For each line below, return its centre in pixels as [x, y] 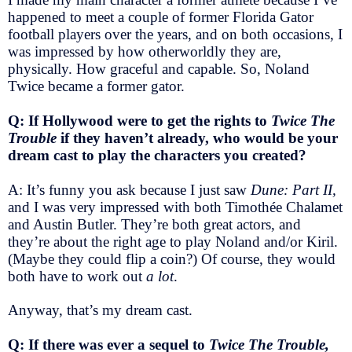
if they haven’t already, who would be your [199, 137]
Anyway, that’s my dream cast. [102, 310]
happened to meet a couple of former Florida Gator [161, 16]
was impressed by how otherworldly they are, [145, 51]
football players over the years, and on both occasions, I [175, 34]
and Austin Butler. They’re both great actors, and [154, 224]
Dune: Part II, [293, 189]
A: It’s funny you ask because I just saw [129, 189]
